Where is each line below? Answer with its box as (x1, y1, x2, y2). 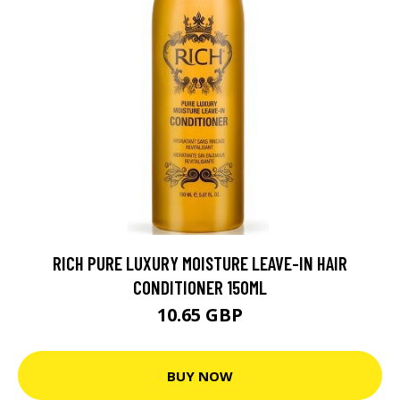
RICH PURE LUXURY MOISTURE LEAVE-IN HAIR (53, 252, 347, 275)
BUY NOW (167, 366, 233, 385)
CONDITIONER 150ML (133, 276, 267, 299)
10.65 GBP (157, 303, 243, 328)
